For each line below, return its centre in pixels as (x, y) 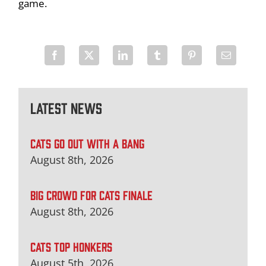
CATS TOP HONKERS (72, 246)
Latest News (66, 107)
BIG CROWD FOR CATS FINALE (92, 194)
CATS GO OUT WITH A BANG (88, 142)
